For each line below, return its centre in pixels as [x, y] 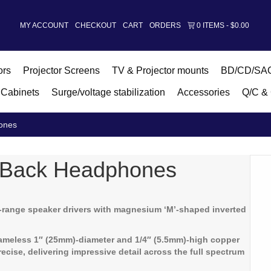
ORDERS [165, 25]
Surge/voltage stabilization [108, 92]
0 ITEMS [211, 26]
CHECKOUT [96, 25]
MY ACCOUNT [44, 25]
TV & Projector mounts [160, 70]
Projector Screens [61, 70]
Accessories [203, 92]
